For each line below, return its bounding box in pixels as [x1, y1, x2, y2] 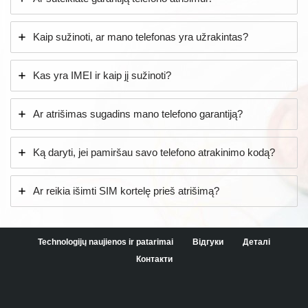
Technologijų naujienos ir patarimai [38, 236, 173, 247]
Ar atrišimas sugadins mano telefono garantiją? [33, 107, 243, 120]
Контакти [135, 254, 173, 264]
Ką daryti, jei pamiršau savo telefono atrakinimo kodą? [33, 146, 275, 158]
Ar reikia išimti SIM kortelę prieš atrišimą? [33, 184, 219, 197]
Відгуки [192, 236, 223, 247]
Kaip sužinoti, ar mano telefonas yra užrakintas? [33, 30, 248, 43]
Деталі [243, 236, 270, 247]
